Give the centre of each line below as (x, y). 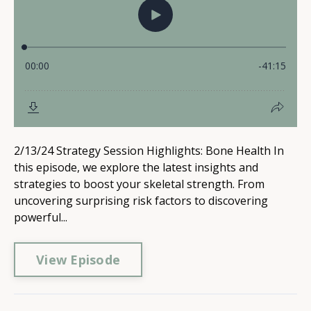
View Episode (78, 259)
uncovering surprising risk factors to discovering (141, 201)
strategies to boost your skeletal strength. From (139, 184)
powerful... (41, 217)
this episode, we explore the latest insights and (136, 167)
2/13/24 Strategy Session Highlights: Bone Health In (149, 151)
